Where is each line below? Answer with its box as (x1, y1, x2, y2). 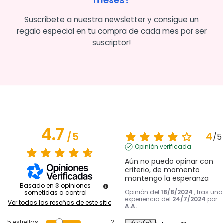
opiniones (61, 181, 91, 190)
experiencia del (124, 195, 172, 204)
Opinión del (124, 188, 161, 197)
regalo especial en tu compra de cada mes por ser (16, 26, 207, 37)
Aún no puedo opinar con (124, 156, 213, 167)
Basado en (20, 181, 55, 190)
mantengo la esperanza (124, 173, 209, 184)
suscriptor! (92, 37, 131, 48)
